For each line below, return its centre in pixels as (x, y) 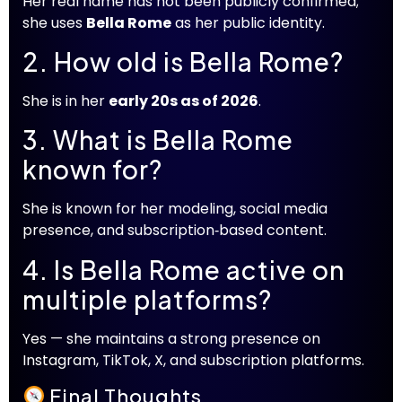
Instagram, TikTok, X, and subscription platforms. (193, 360)
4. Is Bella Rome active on (184, 269)
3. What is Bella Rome (158, 140)
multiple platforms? (147, 299)
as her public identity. (248, 22)
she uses (54, 22)
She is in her (66, 100)
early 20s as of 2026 (184, 100)
